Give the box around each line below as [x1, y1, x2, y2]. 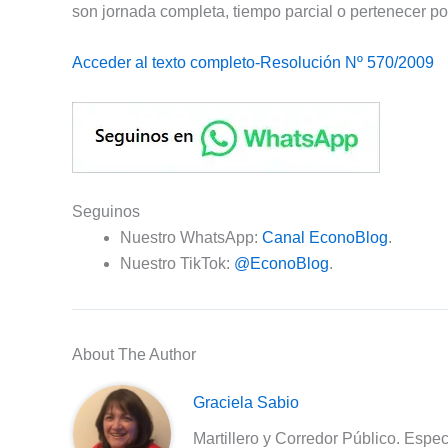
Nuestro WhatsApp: [120, 228, 262, 246]
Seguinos [72, 202, 140, 220]
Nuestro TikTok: [120, 254, 234, 272]
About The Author [72, 345, 196, 363]
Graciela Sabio [193, 393, 300, 411]
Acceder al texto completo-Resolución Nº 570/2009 [72, 54, 434, 72]
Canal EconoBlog [262, 228, 388, 246]
